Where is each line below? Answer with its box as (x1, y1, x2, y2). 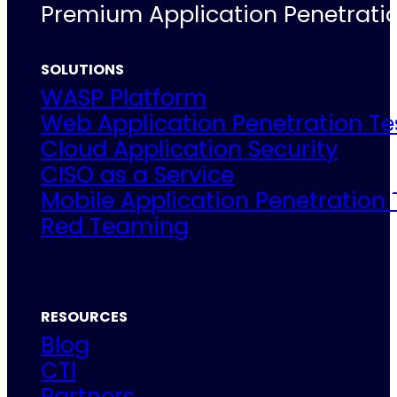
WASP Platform (41, 82, 207, 114)
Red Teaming (41, 210, 190, 243)
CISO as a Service (41, 159, 235, 191)
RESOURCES (41, 306, 128, 327)
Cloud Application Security (41, 133, 339, 166)
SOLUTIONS (41, 59, 125, 81)
